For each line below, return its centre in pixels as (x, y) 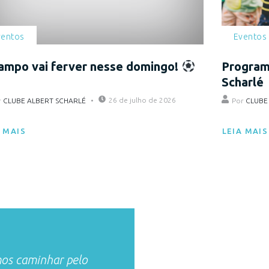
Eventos (250, 37)
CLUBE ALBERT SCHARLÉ (45, 101)
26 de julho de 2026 (143, 100)
